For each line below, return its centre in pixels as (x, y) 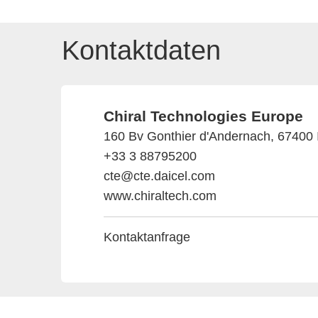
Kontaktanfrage (147, 237)
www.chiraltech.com (160, 196)
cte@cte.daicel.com (159, 176)
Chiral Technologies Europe (203, 116)
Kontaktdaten (141, 51)
